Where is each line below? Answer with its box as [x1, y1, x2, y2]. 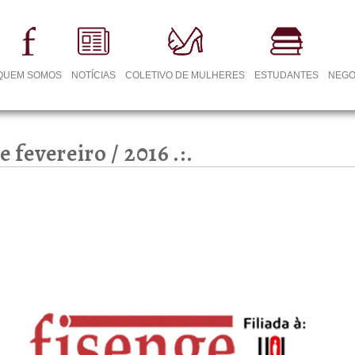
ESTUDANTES [254, 70, 319, 81]
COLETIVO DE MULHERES [125, 70, 246, 81]
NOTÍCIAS [71, 70, 116, 81]
